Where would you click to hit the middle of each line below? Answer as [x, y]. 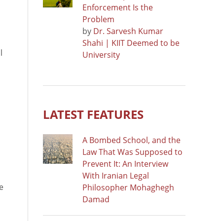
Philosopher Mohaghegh [128, 187]
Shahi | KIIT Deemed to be [131, 43]
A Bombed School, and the [131, 140]
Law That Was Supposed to [132, 152]
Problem [98, 19]
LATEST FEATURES [93, 114]
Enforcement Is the [118, 7]
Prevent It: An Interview [125, 164]
